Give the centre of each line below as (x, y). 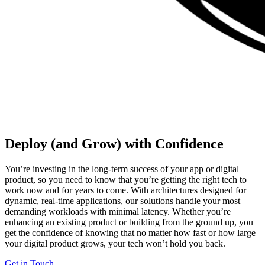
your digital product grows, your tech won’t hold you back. (115, 243)
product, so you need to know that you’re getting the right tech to (126, 179)
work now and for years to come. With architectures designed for (125, 190)
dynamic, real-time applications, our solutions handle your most (122, 201)
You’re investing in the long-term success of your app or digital (122, 169)
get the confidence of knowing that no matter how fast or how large (130, 232)
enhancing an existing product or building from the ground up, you (129, 222)
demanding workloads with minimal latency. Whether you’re (118, 211)
